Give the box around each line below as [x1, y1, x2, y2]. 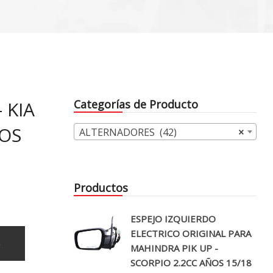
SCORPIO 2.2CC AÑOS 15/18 [130, 257, 252, 269]
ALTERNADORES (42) [79, 126, 177, 140]
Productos [74, 180, 128, 196]
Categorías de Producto [74, 97, 198, 112]
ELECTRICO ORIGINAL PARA [130, 227, 251, 240]
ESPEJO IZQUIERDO [130, 213, 216, 225]
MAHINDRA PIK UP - [130, 242, 218, 255]
